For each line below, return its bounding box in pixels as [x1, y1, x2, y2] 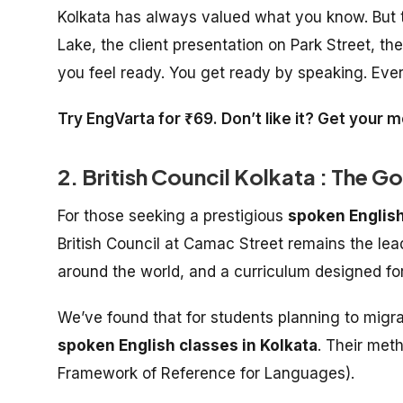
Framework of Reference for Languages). [58, 364, 354, 382]
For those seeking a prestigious [58, 207, 288, 225]
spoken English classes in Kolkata [58, 336, 318, 354]
